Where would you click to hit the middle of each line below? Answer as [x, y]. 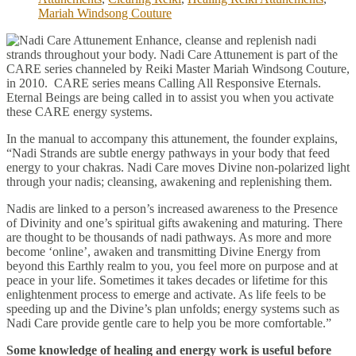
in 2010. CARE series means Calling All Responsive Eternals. [164, 83]
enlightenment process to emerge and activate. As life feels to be [166, 294]
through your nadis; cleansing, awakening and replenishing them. [169, 181]
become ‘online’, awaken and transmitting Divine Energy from [163, 251]
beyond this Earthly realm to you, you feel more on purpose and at [172, 265]
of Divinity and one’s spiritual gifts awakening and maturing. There [174, 222]
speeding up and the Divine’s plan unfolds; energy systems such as [173, 308]
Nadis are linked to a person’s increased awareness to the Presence [172, 208]
